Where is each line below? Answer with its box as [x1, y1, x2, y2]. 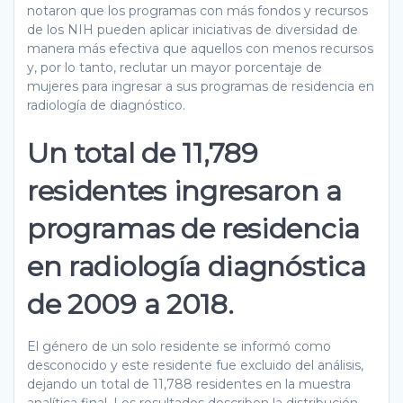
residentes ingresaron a [27, 173, 342, 208]
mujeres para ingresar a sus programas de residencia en [27, 77, 374, 94]
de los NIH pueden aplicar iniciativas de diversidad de [27, 21, 358, 38]
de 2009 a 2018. [27, 286, 234, 321]
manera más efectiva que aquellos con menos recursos [27, 40, 373, 57]
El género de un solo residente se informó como [27, 337, 331, 354]
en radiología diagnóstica [27, 248, 366, 283]
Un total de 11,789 [27, 135, 258, 170]
